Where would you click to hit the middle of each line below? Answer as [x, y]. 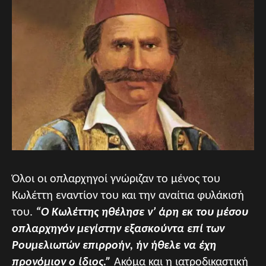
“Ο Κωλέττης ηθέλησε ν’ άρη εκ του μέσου [142, 213]
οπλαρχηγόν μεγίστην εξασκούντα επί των [118, 229]
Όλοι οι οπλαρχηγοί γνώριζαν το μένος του [116, 180]
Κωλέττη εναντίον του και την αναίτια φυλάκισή [128, 196]
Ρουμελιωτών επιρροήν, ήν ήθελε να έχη [114, 246]
